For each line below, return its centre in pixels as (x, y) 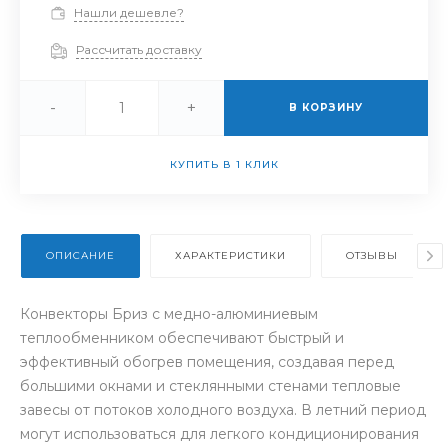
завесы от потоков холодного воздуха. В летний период (223, 409)
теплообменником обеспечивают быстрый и (182, 337)
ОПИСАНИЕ (80, 255)
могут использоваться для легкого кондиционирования (219, 433)
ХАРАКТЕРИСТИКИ (230, 255)
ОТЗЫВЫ (372, 255)
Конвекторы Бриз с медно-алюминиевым (169, 313)
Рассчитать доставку (139, 50)
